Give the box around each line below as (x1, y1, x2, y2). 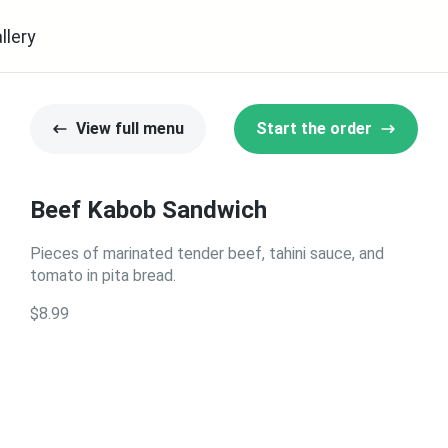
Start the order (256, 119, 372, 138)
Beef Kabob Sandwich (30, 196, 267, 224)
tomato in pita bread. (30, 266, 176, 285)
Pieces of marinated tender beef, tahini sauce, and (30, 244, 384, 263)
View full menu (76, 119, 184, 138)
